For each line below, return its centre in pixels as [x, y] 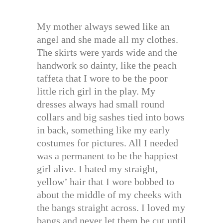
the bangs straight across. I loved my [111, 208]
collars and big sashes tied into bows [111, 117]
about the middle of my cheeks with [109, 195]
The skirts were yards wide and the [107, 53]
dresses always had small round [101, 104]
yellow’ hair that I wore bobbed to [106, 182]
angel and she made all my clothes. [108, 40]
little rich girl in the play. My [96, 91]
